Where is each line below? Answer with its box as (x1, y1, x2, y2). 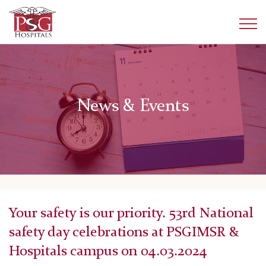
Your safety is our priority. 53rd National (9, 207, 254, 221)
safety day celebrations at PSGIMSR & (9, 226, 239, 240)
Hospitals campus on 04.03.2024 (9, 245, 207, 259)
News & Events (77, 97, 189, 116)
